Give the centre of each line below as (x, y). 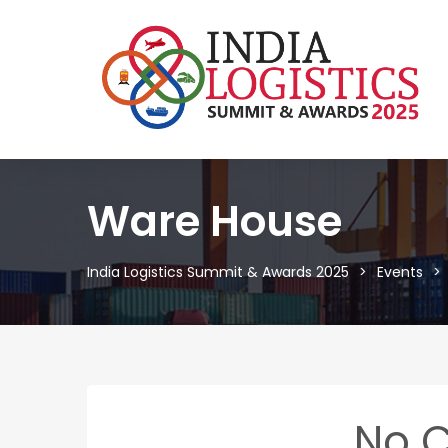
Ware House (214, 221)
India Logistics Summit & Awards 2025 (218, 271)
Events (400, 271)
